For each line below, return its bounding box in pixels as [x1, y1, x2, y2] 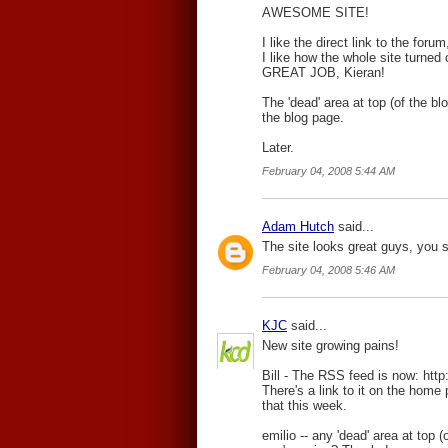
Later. [262, 140, 294, 155]
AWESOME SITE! [262, 5, 369, 20]
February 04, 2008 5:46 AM [262, 264, 395, 276]
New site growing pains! [262, 338, 399, 353]
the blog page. [262, 110, 344, 125]
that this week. [262, 398, 347, 413]
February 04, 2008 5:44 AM [262, 165, 395, 177]
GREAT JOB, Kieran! [262, 65, 385, 80]
